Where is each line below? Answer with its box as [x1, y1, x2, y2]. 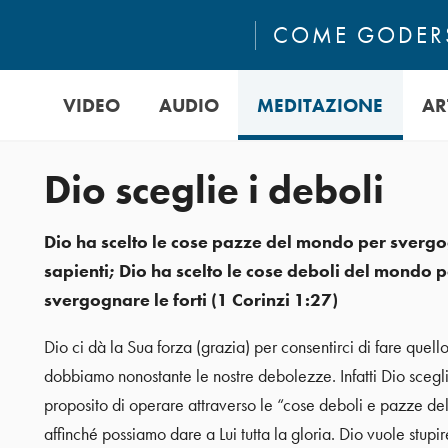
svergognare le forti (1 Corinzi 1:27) [43, 289, 338, 312]
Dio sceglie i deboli [43, 164, 384, 215]
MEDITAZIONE [257, 92, 384, 118]
